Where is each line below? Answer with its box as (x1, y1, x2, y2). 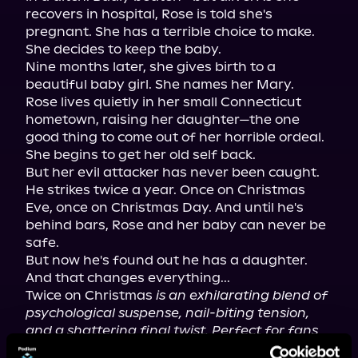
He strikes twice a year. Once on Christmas (26, 182, 305, 197)
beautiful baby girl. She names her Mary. (26, 77, 294, 92)
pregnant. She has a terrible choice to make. (26, 24, 315, 39)
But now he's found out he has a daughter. (26, 253, 308, 268)
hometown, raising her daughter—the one (26, 112, 300, 127)
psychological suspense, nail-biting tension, (26, 305, 309, 320)
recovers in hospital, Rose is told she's (26, 6, 272, 22)
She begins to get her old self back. (26, 147, 256, 162)
